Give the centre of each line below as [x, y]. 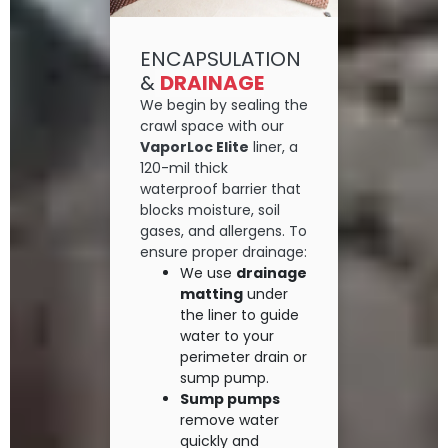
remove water [229, 420]
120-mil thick [184, 168]
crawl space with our [212, 126]
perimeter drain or [243, 357]
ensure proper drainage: [223, 252]
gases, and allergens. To [223, 231]
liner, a [273, 147]
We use [208, 273]
